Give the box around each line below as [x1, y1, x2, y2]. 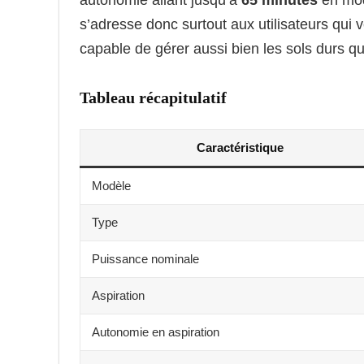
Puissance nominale [92, 251, 199, 266]
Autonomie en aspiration [92, 324, 219, 339]
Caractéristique [196, 140, 284, 154]
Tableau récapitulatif [80, 88, 227, 106]
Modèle [92, 178, 131, 193]
